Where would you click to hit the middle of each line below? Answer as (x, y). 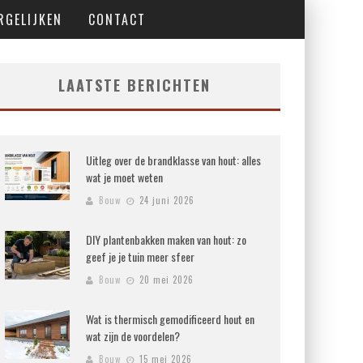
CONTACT (117, 19)
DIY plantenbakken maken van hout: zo (166, 239)
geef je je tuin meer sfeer (140, 256)
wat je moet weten (124, 177)
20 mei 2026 (167, 280)
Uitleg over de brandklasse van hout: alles (173, 160)
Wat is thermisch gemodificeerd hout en (170, 319)
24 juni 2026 (167, 200)
